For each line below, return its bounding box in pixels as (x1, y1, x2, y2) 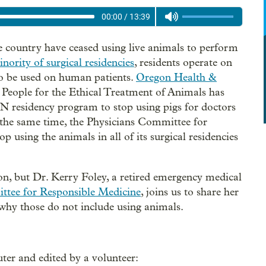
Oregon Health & (136, 71, 217, 84)
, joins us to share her (141, 186, 239, 198)
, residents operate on (134, 56, 232, 69)
